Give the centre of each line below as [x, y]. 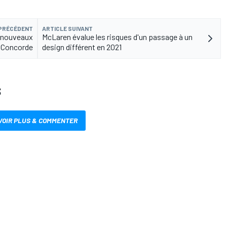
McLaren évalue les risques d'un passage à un [117, 37]
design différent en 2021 [82, 47]
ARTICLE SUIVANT [67, 29]
